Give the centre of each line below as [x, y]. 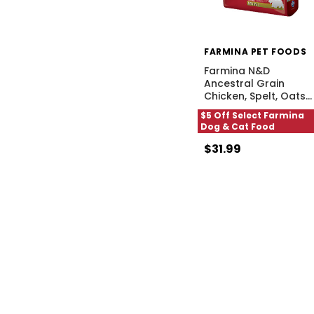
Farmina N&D [237, 70]
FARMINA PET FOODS [255, 51]
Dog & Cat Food [238, 126]
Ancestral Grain [244, 83]
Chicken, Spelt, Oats [255, 96]
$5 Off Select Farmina [252, 115]
